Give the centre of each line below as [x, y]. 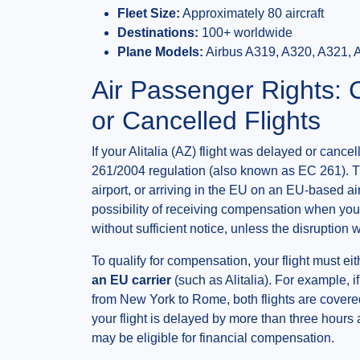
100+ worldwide [245, 33]
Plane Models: [160, 52]
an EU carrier [131, 280]
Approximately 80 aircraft [252, 13]
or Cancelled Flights [206, 121]
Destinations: [158, 33]
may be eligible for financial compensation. [213, 338]
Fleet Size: [149, 13]
